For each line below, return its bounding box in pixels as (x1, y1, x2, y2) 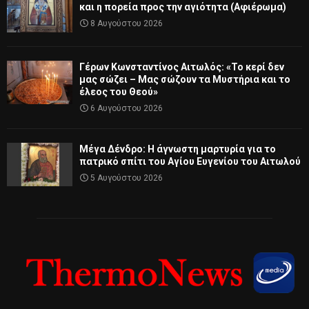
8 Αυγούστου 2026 (90, 19, 163, 29)
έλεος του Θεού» (79, 86, 158, 97)
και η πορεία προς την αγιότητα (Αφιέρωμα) (79, 1, 286, 13)
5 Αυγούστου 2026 (90, 172, 163, 183)
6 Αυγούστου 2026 (90, 103, 163, 113)
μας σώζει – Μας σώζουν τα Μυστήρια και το (79, 73, 290, 85)
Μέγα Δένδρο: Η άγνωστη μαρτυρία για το (79, 143, 276, 154)
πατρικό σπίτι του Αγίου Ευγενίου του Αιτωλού (79, 155, 301, 167)
